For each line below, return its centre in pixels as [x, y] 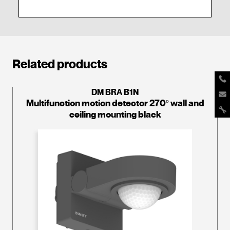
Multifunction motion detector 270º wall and [115, 103]
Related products [60, 64]
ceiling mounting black [115, 115]
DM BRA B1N [115, 92]
